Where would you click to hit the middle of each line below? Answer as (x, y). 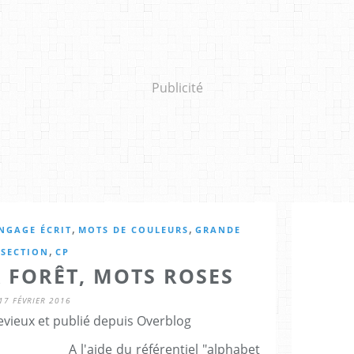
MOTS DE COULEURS (134, 229)
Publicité (177, 87)
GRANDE (218, 229)
